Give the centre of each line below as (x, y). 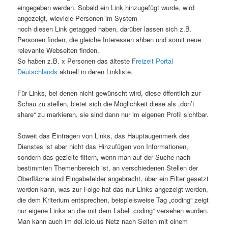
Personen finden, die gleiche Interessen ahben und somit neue (109, 39)
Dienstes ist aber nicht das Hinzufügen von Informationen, (103, 147)
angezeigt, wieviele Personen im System (78, 18)
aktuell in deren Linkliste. (95, 71)
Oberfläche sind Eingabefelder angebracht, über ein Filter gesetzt (113, 179)
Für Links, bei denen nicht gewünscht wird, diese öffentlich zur (109, 93)
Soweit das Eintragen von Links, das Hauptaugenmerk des (104, 136)
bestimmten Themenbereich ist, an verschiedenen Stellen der (108, 168)
